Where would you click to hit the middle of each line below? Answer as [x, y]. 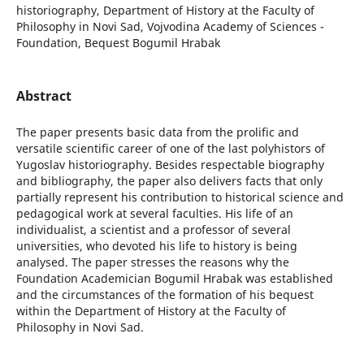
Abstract [43, 96]
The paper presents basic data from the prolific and [157, 132]
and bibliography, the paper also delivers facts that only [169, 181]
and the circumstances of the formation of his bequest [165, 295]
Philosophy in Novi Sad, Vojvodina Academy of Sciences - [170, 26]
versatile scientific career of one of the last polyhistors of [170, 149]
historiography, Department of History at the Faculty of [165, 10]
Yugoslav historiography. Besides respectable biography [170, 165]
